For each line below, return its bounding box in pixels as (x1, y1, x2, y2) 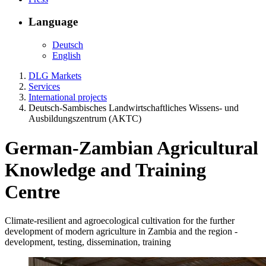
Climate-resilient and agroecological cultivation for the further (5, 215, 235, 226)
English (52, 50, 81, 61)
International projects (28, 92, 107, 103)
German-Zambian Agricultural (5, 137, 258, 159)
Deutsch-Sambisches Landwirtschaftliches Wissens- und (28, 103, 239, 113)
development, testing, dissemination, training (5, 236, 171, 247)
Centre (5, 180, 65, 202)
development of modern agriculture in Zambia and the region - (5, 226, 237, 236)
